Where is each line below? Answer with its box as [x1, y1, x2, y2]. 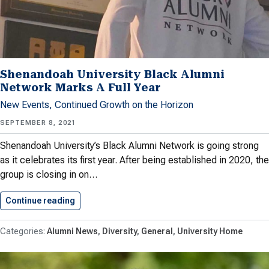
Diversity [102, 226, 137, 236]
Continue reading [5, 195, 75, 205]
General [141, 226, 173, 236]
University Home [177, 226, 243, 236]
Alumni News [47, 226, 98, 236]
